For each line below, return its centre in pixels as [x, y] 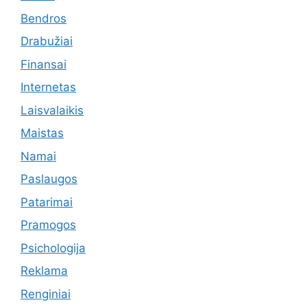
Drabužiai [47, 41]
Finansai [44, 64]
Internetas [48, 87]
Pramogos [48, 225]
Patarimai [47, 202]
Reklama [44, 271]
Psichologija [53, 248]
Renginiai [46, 294]
